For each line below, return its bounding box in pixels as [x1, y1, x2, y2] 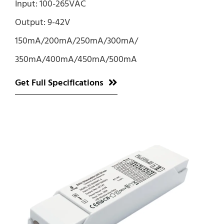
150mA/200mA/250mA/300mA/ [15, 34, 138, 47]
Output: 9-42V [15, 16, 70, 28]
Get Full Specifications [15, 76, 103, 89]
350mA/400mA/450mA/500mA [15, 53, 137, 65]
